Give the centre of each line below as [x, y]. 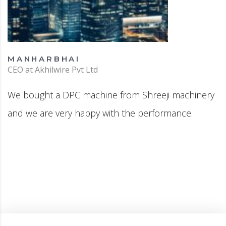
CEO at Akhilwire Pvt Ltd [53, 70]
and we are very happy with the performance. [100, 113]
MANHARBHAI [44, 59]
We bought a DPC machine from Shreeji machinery [111, 95]
